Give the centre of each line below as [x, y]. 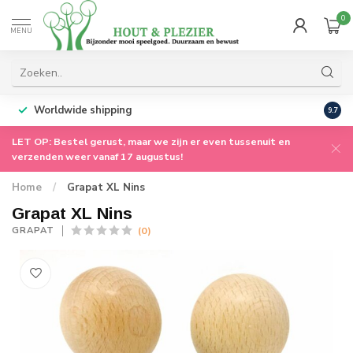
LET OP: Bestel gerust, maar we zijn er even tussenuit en [151, 141]
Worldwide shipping [83, 110]
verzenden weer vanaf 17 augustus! [97, 156]
